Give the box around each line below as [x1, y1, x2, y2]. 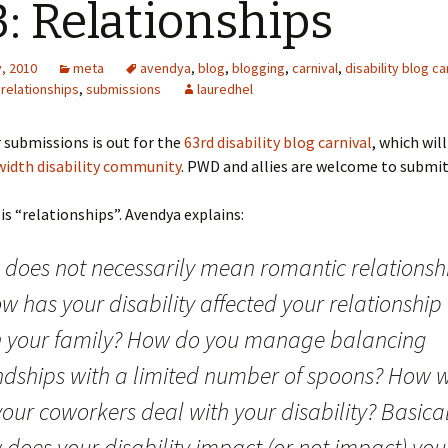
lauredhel [197, 80, 253, 98]
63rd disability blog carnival [184, 132, 372, 152]
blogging [232, 59, 285, 77]
